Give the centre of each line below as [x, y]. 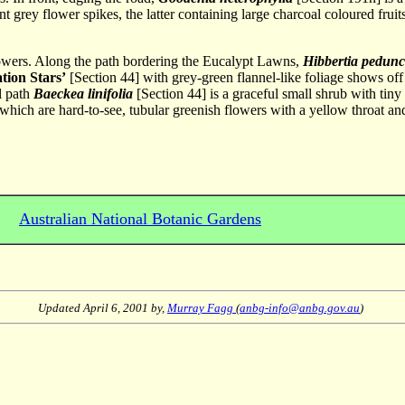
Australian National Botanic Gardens [140, 219]
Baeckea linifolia [83, 94]
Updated [61, 308]
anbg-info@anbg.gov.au [300, 308]
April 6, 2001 [116, 308]
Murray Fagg [202, 308]
